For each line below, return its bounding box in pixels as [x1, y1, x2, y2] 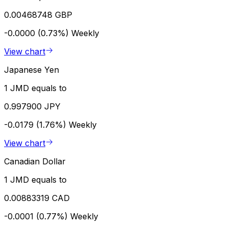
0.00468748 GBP [4, 9, 72, 20]
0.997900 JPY [4, 101, 61, 111]
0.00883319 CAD [4, 192, 70, 203]
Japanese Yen [4, 64, 59, 75]
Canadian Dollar [4, 156, 66, 166]
